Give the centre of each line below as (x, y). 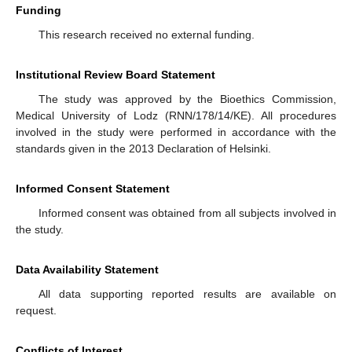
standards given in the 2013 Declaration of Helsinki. (143, 149)
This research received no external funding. (146, 35)
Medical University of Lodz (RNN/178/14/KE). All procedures (176, 116)
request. (36, 311)
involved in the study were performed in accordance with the (176, 132)
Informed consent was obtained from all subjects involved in (187, 213)
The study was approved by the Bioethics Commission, (187, 99)
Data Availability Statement (87, 270)
